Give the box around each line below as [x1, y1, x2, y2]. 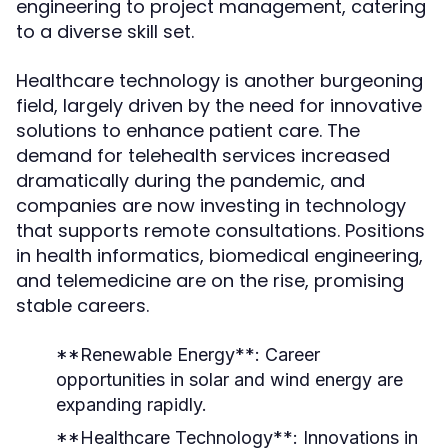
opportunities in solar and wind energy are [56, 369, 403, 390]
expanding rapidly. [56, 394, 207, 415]
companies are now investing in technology [16, 193, 406, 218]
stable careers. [16, 293, 149, 318]
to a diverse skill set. [16, 19, 194, 44]
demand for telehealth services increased [16, 143, 390, 168]
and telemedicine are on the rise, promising [16, 268, 404, 293]
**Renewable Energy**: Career [56, 344, 320, 365]
